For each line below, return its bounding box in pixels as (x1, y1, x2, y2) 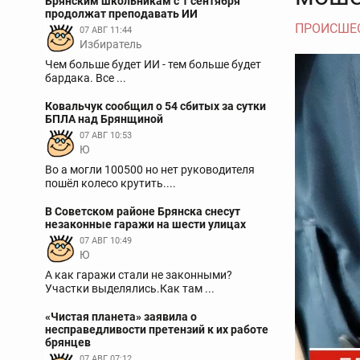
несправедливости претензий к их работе (45, 323, 268, 336)
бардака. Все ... (45, 72, 126, 84)
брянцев (45, 336, 91, 349)
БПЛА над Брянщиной (45, 112, 163, 125)
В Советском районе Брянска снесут (45, 205, 240, 218)
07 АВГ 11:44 (80, 25, 132, 35)
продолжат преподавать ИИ (45, 7, 198, 20)
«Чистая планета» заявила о (45, 310, 197, 323)
